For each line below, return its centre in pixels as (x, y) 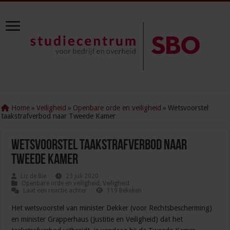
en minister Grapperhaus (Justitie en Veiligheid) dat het (97, 219)
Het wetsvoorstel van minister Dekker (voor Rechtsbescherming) (112, 208)
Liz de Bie (34, 176)
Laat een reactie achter (55, 191)
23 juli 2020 (82, 176)
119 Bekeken (124, 191)
